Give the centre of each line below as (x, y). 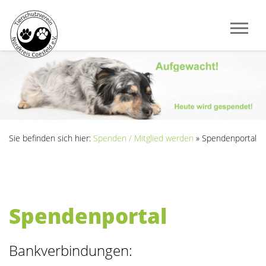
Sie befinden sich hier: (51, 138)
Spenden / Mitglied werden (143, 138)
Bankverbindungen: (71, 251)
